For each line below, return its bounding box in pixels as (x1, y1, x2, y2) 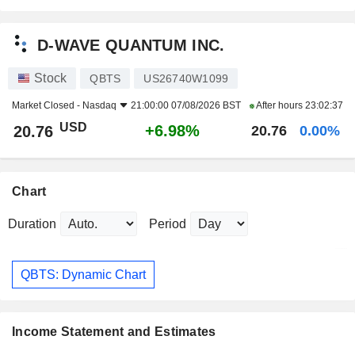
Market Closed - (12, 100, 82, 112)
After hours (254, 100, 305, 112)
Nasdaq (82, 100, 116, 112)
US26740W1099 (143, 72, 229, 86)
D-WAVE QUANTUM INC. (37, 36, 225, 54)
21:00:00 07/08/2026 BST (131, 100, 241, 112)
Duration (8, 217, 56, 231)
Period (149, 217, 186, 231)
